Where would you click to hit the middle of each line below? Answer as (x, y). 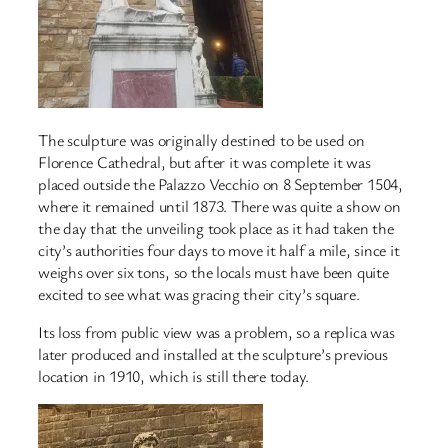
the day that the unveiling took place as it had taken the (216, 228)
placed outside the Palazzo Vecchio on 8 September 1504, (220, 184)
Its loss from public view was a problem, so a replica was (216, 332)
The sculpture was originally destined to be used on (201, 140)
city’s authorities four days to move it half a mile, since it (219, 250)
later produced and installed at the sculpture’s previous (213, 354)
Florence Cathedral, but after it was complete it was (204, 162)
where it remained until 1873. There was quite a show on (219, 206)
